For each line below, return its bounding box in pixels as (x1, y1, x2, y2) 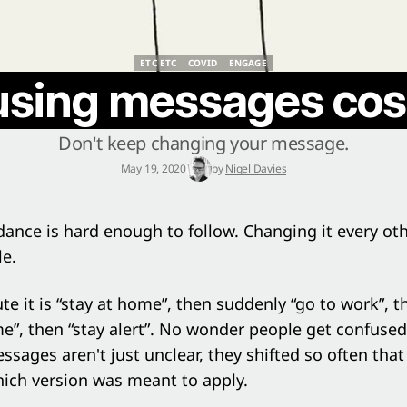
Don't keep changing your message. (58, 131, 349, 155)
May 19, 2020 (120, 161, 186, 176)
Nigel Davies (225, 161, 287, 176)
